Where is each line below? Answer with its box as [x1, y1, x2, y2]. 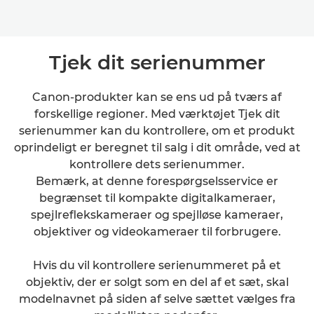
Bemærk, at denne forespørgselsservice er [36, 175, 278, 188]
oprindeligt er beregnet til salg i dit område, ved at [13, 141, 301, 154]
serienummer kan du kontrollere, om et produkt [19, 124, 295, 137]
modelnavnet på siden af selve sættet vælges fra [18, 292, 296, 306]
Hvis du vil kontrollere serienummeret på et [33, 259, 281, 272]
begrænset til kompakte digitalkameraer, [39, 191, 275, 205]
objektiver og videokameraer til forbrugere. [33, 225, 281, 238]
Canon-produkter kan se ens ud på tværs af [32, 90, 282, 104]
